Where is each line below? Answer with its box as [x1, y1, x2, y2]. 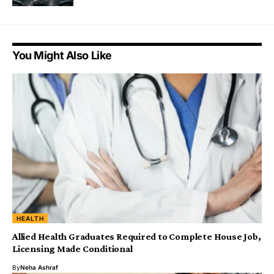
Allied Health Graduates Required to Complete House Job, [12, 231, 261, 242]
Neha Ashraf [20, 263, 58, 271]
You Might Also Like [12, 48, 112, 62]
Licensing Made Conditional [12, 243, 133, 254]
